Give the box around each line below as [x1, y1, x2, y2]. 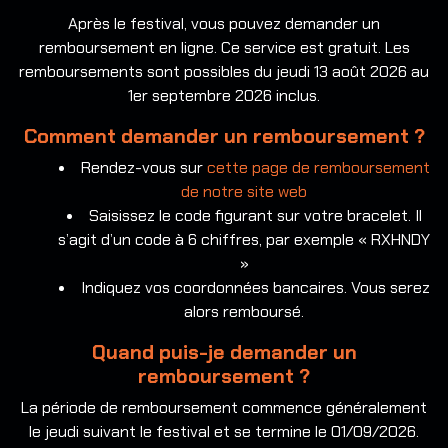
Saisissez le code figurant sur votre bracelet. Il [88, 205, 422, 227]
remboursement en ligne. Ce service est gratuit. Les [38, 37, 410, 59]
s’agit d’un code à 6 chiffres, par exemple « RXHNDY [58, 229, 430, 251]
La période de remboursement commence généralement [21, 397, 427, 419]
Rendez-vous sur [80, 157, 207, 179]
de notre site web [181, 181, 307, 203]
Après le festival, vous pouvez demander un [68, 13, 380, 35]
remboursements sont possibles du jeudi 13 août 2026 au [19, 61, 429, 83]
